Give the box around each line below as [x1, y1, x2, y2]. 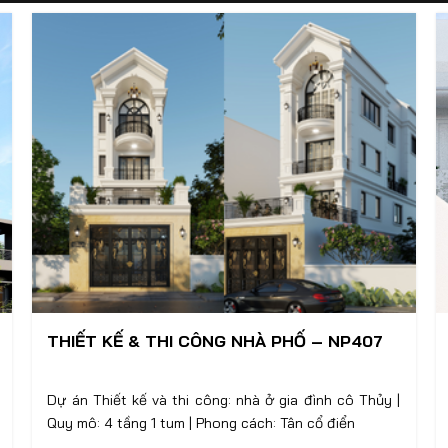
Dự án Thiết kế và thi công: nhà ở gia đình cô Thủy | [47, 391, 398, 409]
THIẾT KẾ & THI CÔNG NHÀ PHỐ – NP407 [47, 331, 384, 351]
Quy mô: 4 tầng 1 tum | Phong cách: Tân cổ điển [47, 414, 356, 432]
